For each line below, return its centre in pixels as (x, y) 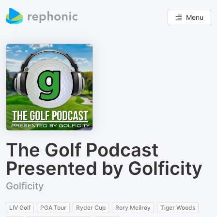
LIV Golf (20, 208)
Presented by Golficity (104, 168)
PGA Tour (53, 208)
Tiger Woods (178, 208)
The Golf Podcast (82, 150)
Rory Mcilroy (133, 208)
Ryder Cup (91, 208)
